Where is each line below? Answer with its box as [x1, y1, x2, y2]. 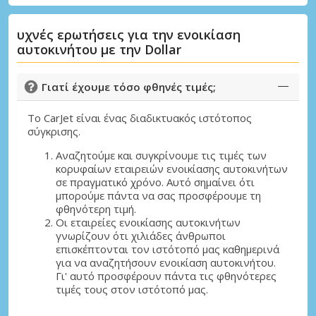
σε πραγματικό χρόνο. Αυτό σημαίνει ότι [56, 175, 255, 190]
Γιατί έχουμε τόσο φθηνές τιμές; [42, 80, 216, 95]
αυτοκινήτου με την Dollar [17, 40, 181, 58]
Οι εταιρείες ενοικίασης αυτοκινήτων [56, 215, 241, 230]
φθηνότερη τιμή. [56, 202, 136, 217]
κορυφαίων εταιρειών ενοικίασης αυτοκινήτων [56, 162, 288, 176]
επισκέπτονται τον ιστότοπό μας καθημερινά [56, 242, 279, 257]
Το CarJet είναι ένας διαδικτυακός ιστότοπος [28, 111, 252, 126]
